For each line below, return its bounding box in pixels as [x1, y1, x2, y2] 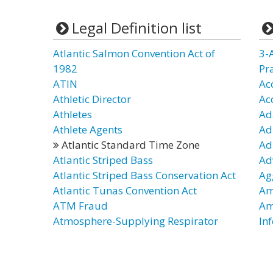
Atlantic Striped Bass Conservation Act [53, 168, 236, 182]
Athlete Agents [53, 122, 122, 136]
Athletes [53, 107, 92, 121]
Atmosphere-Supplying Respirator [53, 214, 218, 228]
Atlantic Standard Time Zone [59, 138, 200, 152]
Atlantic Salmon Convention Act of [53, 46, 215, 60]
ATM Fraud [53, 199, 108, 213]
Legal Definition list [71, 18, 202, 38]
